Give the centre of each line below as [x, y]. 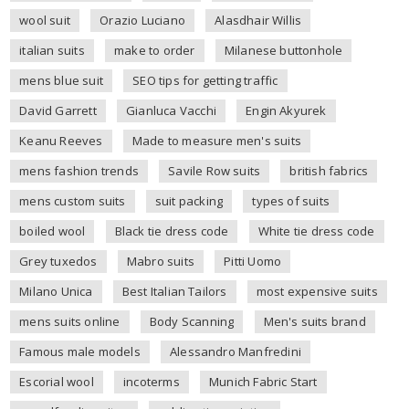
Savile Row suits [215, 170]
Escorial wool [57, 381]
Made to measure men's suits [217, 140]
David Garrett [58, 110]
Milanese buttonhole [283, 50]
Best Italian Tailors [174, 291]
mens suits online [70, 321]
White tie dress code [316, 231]
